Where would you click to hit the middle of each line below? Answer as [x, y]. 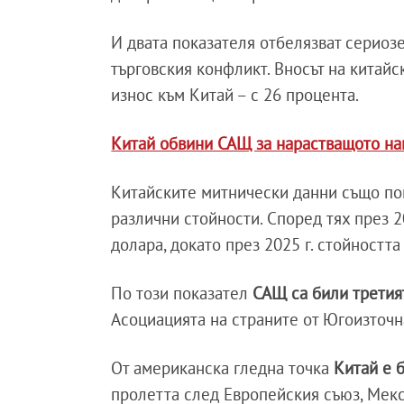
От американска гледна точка [223, 367]
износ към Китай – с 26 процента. [235, 94]
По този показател [180, 293]
